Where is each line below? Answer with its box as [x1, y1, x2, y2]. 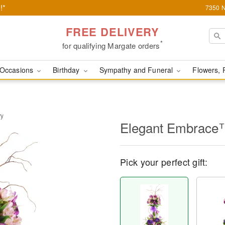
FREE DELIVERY [65, 23, 160, 40]
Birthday [53, 65, 82, 75]
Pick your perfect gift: [120, 155, 207, 168]
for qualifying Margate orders [62, 40, 160, 51]
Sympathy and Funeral [99, 65, 175, 75]
